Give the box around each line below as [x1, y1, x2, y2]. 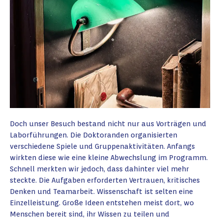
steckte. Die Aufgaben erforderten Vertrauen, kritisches [10, 176, 200, 185]
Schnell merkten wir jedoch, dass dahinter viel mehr [10, 165, 189, 173]
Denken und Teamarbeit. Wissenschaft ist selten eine [10, 187, 193, 196]
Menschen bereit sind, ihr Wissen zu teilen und [10, 210, 169, 219]
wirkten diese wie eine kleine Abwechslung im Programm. [10, 153, 208, 162]
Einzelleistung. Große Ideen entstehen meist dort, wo [10, 198, 194, 207]
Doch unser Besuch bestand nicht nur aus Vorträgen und [10, 119, 206, 128]
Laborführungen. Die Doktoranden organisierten [10, 131, 177, 139]
